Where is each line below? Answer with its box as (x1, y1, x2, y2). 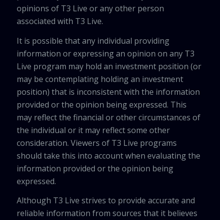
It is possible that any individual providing (16, 35, 169, 46)
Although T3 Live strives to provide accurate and (16, 195, 195, 206)
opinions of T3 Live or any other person (16, 3, 164, 14)
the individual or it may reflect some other (16, 124, 170, 136)
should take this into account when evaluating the (16, 150, 200, 161)
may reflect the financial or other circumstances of (16, 111, 200, 123)
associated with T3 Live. (16, 16, 103, 27)
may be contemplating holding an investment (16, 73, 183, 84)
